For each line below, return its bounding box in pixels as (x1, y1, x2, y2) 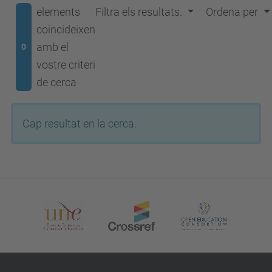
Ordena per (206, 5, 259, 18)
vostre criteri (36, 58, 95, 71)
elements (36, 5, 80, 18)
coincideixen (36, 23, 95, 36)
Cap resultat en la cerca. (22, 117, 137, 130)
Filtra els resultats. (95, 5, 182, 18)
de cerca (36, 76, 76, 89)
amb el (36, 41, 69, 53)
